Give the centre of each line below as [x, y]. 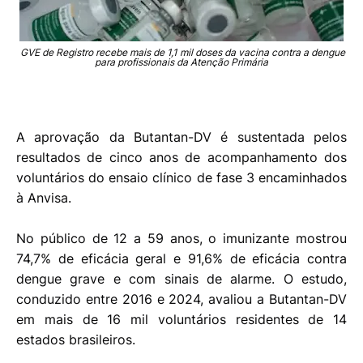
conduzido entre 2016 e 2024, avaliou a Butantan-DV [181, 299]
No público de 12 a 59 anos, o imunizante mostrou [181, 239]
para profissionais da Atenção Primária [181, 62]
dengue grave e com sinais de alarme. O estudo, [181, 279]
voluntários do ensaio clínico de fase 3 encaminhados [181, 178]
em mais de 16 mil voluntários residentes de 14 [181, 320]
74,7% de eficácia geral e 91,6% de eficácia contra [181, 259]
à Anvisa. [46, 198]
